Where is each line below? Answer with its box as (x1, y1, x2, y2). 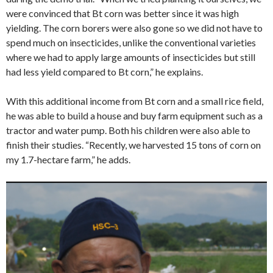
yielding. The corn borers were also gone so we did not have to (6, 21, 263, 34)
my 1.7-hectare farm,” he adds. (6, 153, 130, 165)
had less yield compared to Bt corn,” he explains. (6, 65, 203, 77)
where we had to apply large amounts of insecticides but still (6, 51, 255, 63)
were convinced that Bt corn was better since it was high (6, 7, 239, 19)
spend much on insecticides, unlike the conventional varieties (6, 36, 256, 48)
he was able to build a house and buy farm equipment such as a (6, 109, 263, 121)
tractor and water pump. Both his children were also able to (6, 124, 250, 136)
